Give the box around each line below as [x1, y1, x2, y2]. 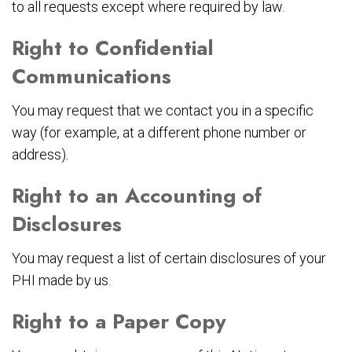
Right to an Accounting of [12, 181, 262, 211]
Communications [12, 61, 171, 92]
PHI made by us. [12, 272, 111, 289]
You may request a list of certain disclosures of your [12, 250, 326, 267]
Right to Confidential [12, 33, 214, 64]
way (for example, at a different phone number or [12, 124, 306, 141]
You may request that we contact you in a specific [12, 102, 313, 119]
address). [12, 146, 68, 163]
